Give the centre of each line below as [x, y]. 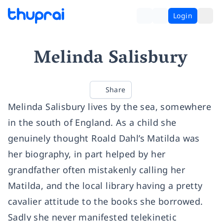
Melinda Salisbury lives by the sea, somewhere [110, 107]
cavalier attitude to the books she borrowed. [106, 201]
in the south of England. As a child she [92, 122]
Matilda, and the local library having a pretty [105, 185]
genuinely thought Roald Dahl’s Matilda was [104, 138]
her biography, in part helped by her [87, 154]
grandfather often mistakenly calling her [96, 170]
